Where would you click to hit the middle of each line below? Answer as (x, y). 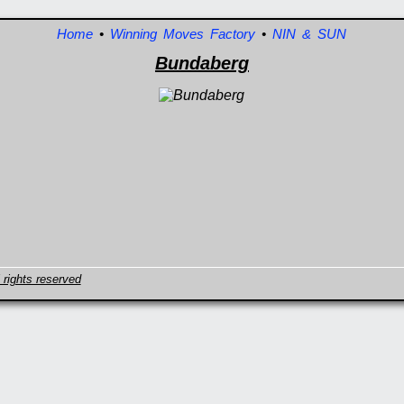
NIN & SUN (310, 34)
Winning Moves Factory (183, 34)
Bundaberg (202, 63)
